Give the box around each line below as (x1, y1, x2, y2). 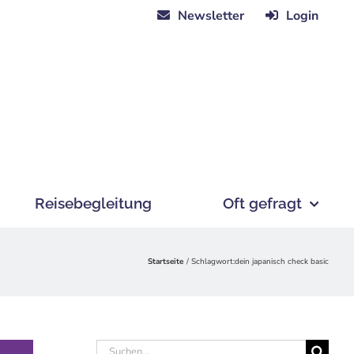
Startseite (148, 256, 183, 267)
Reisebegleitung (35, 194, 152, 212)
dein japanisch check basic (235, 256, 329, 267)
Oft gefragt (223, 194, 302, 212)
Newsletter (178, 6, 244, 24)
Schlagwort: (191, 256, 235, 267)
